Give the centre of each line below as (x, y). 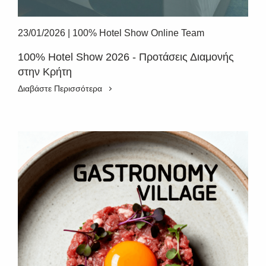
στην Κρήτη (45, 72)
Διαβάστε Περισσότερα (60, 88)
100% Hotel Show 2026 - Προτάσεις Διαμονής (126, 57)
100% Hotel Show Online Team (138, 33)
